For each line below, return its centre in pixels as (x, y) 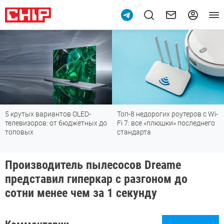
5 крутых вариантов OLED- (48, 114)
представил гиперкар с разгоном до (96, 179)
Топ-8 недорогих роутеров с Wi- (167, 114)
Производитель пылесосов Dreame (93, 165)
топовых (19, 132)
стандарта (134, 132)
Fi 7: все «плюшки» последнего (166, 123)
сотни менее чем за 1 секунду (81, 193)
